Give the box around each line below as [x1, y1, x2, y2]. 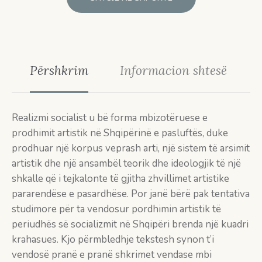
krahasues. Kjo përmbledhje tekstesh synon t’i [12, 233, 214, 247]
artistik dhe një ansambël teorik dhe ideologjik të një [12, 157, 241, 171]
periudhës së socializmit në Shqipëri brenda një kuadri [12, 218, 249, 232]
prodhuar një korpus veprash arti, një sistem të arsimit [12, 142, 250, 156]
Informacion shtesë [119, 63, 227, 79]
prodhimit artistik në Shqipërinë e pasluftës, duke [12, 126, 228, 140]
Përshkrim [29, 63, 88, 79]
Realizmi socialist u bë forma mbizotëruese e [12, 111, 208, 125]
